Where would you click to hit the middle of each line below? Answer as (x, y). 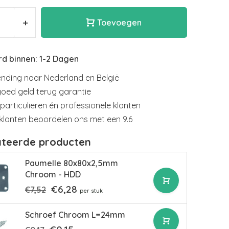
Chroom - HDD (53, 174)
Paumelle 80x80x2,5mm (72, 163)
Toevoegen (119, 22)
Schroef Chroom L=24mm (75, 215)
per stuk (91, 191)
